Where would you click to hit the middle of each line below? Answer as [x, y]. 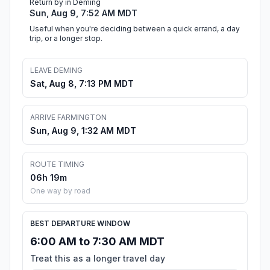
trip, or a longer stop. [66, 39]
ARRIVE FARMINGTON [68, 118]
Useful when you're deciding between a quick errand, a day [135, 29]
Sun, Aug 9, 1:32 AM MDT [83, 131]
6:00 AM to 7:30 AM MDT [97, 242]
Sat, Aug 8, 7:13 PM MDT [82, 84]
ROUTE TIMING [57, 165]
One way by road [60, 191]
